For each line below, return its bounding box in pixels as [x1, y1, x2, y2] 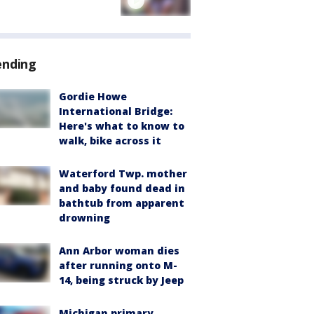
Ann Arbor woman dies [59, 244, 179, 258]
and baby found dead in [59, 182, 185, 196]
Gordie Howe [59, 90, 127, 104]
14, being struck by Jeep [59, 273, 184, 287]
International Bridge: [59, 104, 172, 118]
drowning [59, 211, 110, 225]
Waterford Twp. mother [59, 167, 187, 181]
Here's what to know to [59, 119, 184, 133]
